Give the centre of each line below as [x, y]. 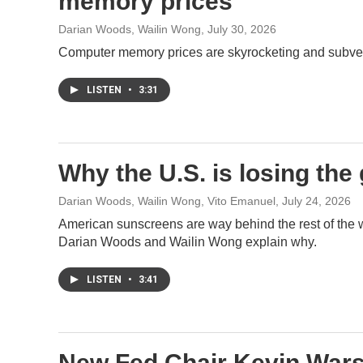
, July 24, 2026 [313, 201]
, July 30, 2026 [239, 29]
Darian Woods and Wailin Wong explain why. [188, 242]
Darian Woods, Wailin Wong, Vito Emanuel [167, 201]
